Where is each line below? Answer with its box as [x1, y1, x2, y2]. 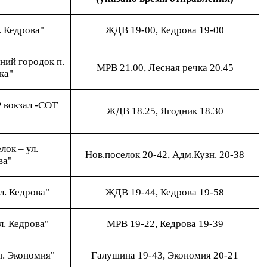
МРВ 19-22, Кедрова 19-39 [106, 218, 223, 229]
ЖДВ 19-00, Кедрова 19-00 [105, 24, 224, 36]
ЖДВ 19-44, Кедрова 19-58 [105, 187, 224, 198]
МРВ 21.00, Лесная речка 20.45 [96, 62, 234, 73]
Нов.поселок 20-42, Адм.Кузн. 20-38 [85, 149, 244, 160]
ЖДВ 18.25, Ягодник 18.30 [106, 105, 223, 117]
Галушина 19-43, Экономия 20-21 [91, 250, 238, 261]
